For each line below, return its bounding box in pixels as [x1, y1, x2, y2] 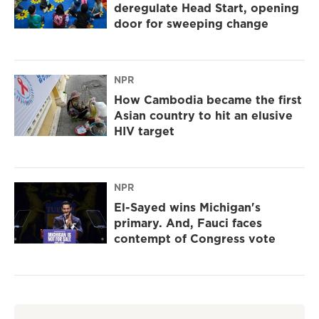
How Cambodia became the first [114, 92, 302, 108]
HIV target [114, 123, 174, 140]
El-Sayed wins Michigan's [114, 199, 261, 216]
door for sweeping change [114, 16, 268, 32]
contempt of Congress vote [114, 231, 276, 247]
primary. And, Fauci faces [114, 215, 262, 231]
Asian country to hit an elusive [114, 108, 293, 124]
